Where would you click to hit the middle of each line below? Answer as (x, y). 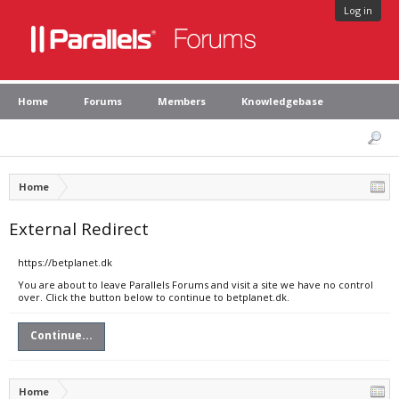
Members (182, 101)
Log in (358, 10)
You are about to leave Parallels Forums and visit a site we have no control (195, 285)
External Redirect (79, 228)
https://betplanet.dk (65, 262)
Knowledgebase (282, 101)
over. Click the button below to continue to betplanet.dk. (154, 297)
